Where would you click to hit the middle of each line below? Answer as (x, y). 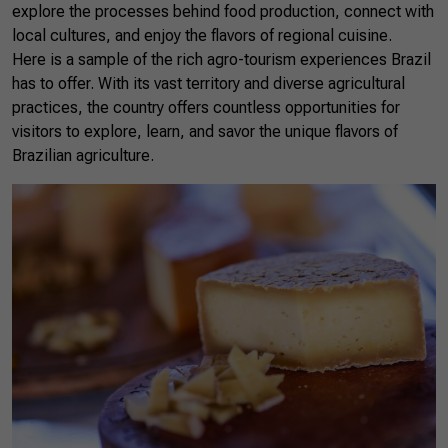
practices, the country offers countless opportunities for (206, 107)
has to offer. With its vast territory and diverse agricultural (208, 83)
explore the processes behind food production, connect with (223, 11)
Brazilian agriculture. (83, 155)
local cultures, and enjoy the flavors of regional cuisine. (202, 35)
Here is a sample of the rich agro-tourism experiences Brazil (221, 59)
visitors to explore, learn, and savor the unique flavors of (205, 131)
